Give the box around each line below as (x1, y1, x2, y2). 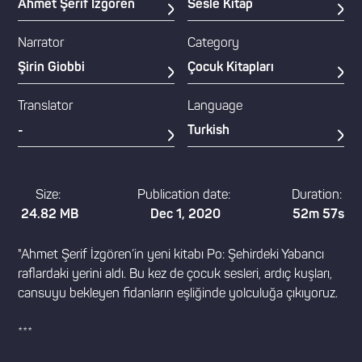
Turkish (187, 124, 230, 137)
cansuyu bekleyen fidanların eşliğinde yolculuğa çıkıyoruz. (18, 288, 339, 301)
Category (187, 37, 240, 50)
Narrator (18, 37, 65, 50)
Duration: (291, 189, 342, 202)
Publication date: (137, 189, 230, 202)
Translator (18, 100, 74, 113)
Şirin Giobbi (18, 61, 86, 74)
